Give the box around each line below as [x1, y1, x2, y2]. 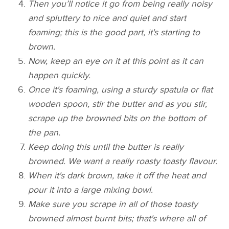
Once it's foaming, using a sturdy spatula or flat [28, 84, 213, 95]
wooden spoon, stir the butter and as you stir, [28, 98, 208, 109]
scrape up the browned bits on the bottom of [28, 112, 206, 124]
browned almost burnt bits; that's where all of [28, 213, 206, 224]
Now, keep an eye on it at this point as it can [28, 55, 204, 66]
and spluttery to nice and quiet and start [28, 12, 187, 24]
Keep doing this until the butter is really [28, 141, 184, 152]
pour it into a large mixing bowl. [28, 184, 153, 195]
